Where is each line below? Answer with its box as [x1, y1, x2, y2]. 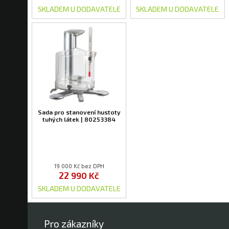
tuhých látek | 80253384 [42, 116, 116, 123]
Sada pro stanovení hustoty [37, 108, 121, 116]
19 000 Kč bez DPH [54, 163, 104, 170]
